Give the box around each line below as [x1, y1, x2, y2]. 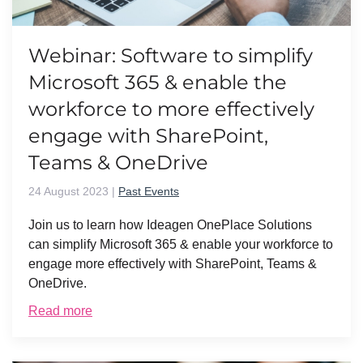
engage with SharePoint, [28, 123, 268, 147]
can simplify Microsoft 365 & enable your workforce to [28, 237, 333, 251]
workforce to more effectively [28, 96, 314, 121]
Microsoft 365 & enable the [28, 70, 287, 94]
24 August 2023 [28, 184, 109, 198]
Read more [28, 303, 92, 318]
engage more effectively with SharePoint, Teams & [28, 256, 317, 271]
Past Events [118, 184, 179, 198]
